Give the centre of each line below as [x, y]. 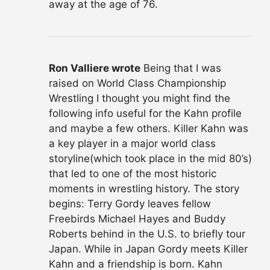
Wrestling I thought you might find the [140, 98]
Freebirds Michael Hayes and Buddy [137, 218]
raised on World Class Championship [137, 83]
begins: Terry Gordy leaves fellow [130, 203]
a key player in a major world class [132, 143]
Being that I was [181, 68]
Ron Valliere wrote [95, 68]
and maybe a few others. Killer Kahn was [149, 128]
